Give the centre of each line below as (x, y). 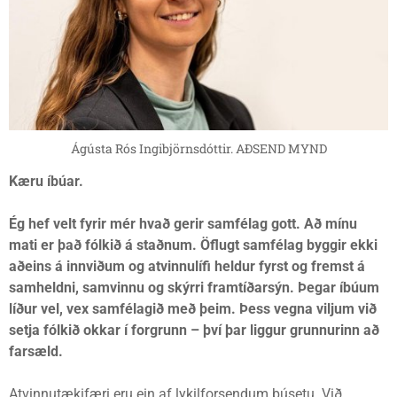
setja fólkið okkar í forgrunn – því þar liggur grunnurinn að (194, 331)
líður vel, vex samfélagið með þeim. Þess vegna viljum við (193, 309)
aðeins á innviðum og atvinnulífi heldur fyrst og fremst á (187, 267)
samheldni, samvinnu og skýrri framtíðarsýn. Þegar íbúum (194, 288)
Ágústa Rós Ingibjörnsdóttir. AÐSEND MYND (198, 149)
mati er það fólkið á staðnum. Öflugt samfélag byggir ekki (193, 245)
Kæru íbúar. (46, 182)
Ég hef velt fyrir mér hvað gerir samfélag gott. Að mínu (183, 224)
